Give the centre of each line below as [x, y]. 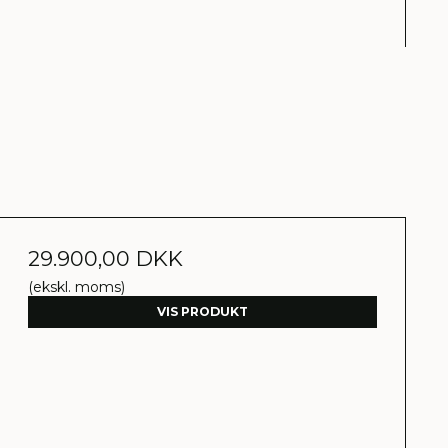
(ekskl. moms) [77, 286]
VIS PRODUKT [203, 311]
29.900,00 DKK [106, 258]
